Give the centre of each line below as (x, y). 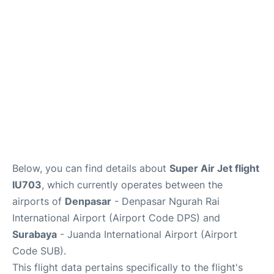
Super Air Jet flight (214, 168)
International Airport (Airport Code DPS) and (116, 218)
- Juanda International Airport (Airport (147, 234)
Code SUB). (39, 251)
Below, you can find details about (91, 168)
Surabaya (35, 234)
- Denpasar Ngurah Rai (165, 201)
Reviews (26, 34)
